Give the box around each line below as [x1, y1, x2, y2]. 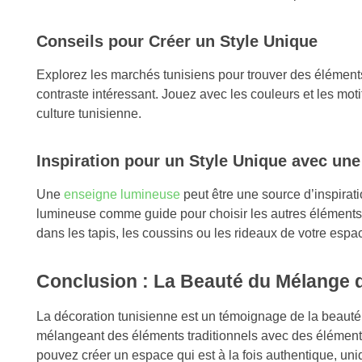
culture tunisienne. [36, 107, 141, 121]
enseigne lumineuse [64, 187, 180, 202]
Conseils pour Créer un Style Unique [36, 32, 318, 51]
